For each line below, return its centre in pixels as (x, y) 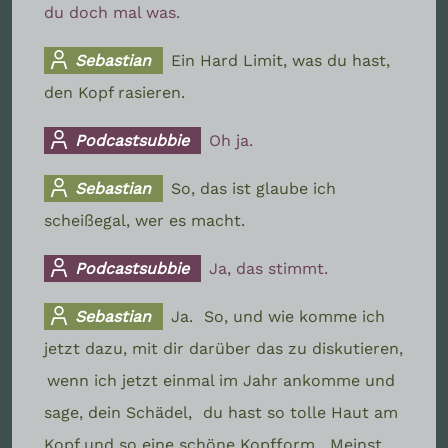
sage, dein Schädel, (120, 412)
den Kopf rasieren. (114, 92)
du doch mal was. (112, 12)
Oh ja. (231, 140)
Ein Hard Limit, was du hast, (281, 60)
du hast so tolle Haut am (300, 412)
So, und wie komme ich (295, 316)
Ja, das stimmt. (269, 268)
